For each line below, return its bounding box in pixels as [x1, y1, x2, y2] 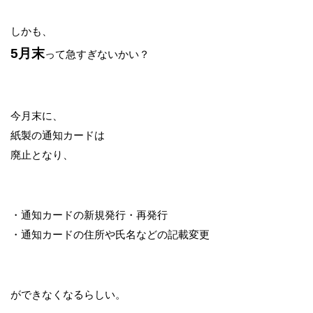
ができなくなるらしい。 [10, 289, 126, 300]
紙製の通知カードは [10, 129, 105, 141]
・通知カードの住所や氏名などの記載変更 [10, 228, 210, 240]
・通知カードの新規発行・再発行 [10, 209, 168, 221]
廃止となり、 [10, 149, 73, 161]
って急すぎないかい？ [45, 48, 150, 60]
